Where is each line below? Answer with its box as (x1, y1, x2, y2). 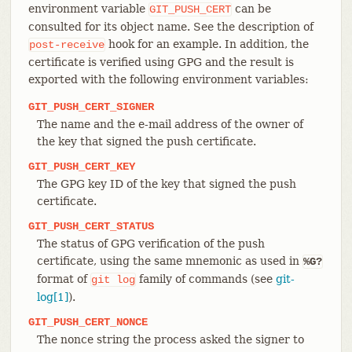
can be (231, 2, 271, 15)
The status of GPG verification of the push (36, 236, 265, 250)
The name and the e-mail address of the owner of (36, 117, 303, 130)
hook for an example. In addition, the (104, 37, 309, 50)
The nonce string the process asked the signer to (36, 332, 304, 346)
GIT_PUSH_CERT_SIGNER (27, 100, 154, 113)
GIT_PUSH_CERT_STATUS (27, 219, 154, 233)
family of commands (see (135, 272, 276, 285)
